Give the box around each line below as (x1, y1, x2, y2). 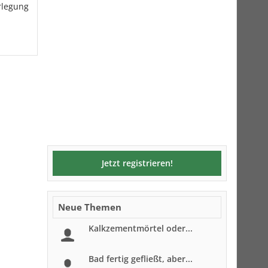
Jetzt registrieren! (101, 157, 173, 169)
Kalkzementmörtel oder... (89, 223, 193, 234)
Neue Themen (58, 201, 121, 213)
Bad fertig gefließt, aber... (89, 253, 193, 264)
